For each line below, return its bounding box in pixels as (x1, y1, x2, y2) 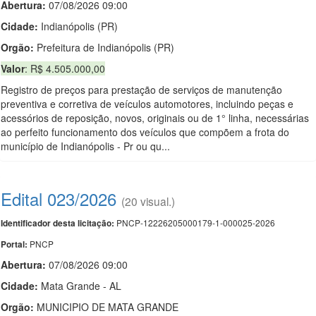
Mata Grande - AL (38, 279, 121, 293)
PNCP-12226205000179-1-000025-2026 (114, 217, 275, 229)
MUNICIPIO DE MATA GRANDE (34, 300, 178, 314)
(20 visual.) (121, 193, 175, 209)
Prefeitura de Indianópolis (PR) (34, 40, 174, 54)
